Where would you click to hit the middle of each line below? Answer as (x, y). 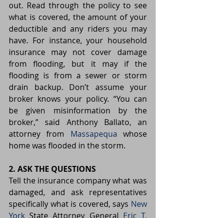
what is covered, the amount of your (78, 17)
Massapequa (94, 134)
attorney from (40, 134)
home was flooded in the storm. (67, 146)
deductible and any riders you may (78, 29)
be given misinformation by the (78, 111)
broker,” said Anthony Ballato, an (78, 122)
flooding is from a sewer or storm (78, 76)
